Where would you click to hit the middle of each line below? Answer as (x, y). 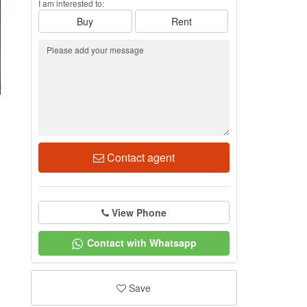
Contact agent (139, 157)
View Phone (139, 212)
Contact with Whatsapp (142, 243)
